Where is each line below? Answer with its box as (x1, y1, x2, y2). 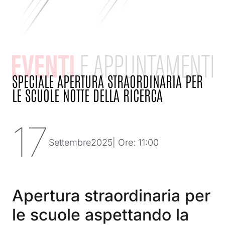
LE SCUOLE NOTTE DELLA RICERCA (12, 85, 163, 104)
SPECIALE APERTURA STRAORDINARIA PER (12, 71, 203, 90)
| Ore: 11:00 (112, 137, 159, 148)
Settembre (48, 137, 91, 148)
